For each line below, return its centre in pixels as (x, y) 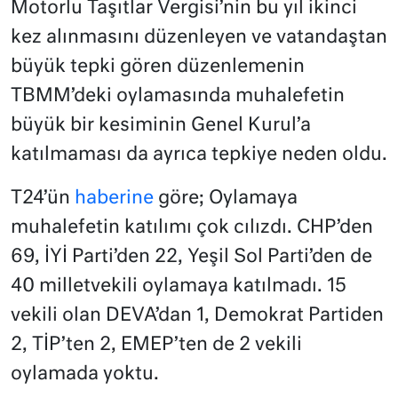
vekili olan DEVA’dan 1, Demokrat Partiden (197, 316)
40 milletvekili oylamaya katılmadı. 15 (179, 287)
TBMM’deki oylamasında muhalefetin (178, 97)
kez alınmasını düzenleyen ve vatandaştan (199, 38)
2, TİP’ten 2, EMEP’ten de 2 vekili (156, 346)
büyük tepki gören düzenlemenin (158, 68)
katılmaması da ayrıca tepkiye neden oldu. (199, 155)
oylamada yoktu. (85, 375)
